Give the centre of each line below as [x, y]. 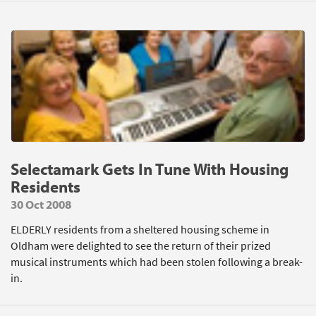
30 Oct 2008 [41, 204]
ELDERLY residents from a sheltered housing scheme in [140, 230]
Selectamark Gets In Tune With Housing [150, 169]
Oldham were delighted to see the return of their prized [141, 246]
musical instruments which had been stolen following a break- [157, 262]
